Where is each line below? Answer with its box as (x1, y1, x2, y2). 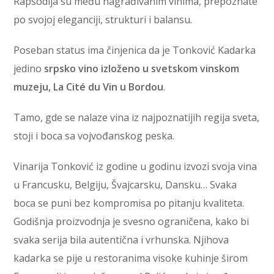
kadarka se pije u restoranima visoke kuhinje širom (13, 251, 248, 265)
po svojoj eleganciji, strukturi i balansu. (13, 12, 193, 26)
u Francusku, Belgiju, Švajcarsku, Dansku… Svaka (13, 177, 237, 191)
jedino (13, 61, 45, 75)
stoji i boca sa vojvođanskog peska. (13, 128, 175, 143)
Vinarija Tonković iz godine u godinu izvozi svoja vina (13, 159, 257, 173)
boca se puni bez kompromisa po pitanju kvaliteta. (13, 196, 245, 210)
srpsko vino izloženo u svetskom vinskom (44, 61, 240, 75)
